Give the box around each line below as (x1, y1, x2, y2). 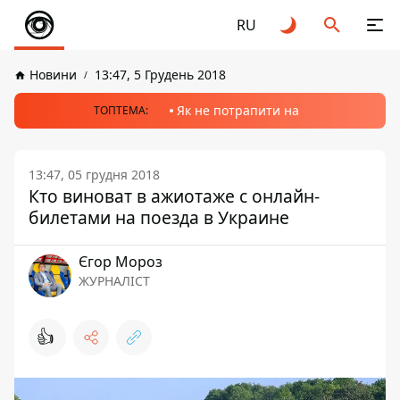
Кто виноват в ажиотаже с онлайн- (29, 184, 320, 208)
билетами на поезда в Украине (29, 205, 289, 229)
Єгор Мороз (79, 252, 162, 271)
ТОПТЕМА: (94, 103, 148, 118)
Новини (29, 66, 77, 83)
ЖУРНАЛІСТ (79, 272, 150, 289)
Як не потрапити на (177, 102, 299, 119)
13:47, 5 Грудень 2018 (95, 66, 226, 83)
